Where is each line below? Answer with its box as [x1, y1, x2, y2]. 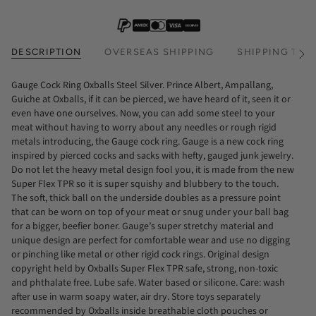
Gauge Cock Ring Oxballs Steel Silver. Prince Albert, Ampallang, [11, 78, 273, 93]
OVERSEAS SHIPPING [104, 47, 214, 58]
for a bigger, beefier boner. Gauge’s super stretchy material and [11, 219, 274, 234]
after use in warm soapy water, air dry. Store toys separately [11, 290, 261, 305]
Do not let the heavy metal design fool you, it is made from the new [11, 163, 294, 178]
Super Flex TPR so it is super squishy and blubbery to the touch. [11, 177, 279, 192]
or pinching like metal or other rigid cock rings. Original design [11, 248, 269, 262]
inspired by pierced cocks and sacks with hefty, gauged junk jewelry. [11, 149, 293, 164]
